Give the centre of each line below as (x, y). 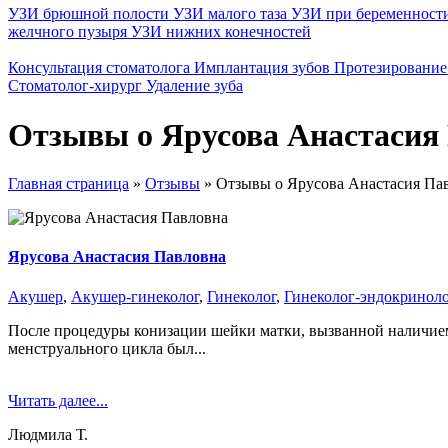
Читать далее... (58, 400)
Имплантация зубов (264, 68)
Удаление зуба (194, 86)
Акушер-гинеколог (135, 296)
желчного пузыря (69, 32)
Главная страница (68, 184)
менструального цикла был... (107, 348)
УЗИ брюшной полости (90, 14)
